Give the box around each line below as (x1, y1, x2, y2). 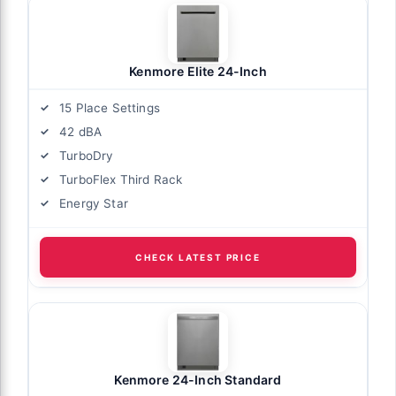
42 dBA (59, 125, 103, 140)
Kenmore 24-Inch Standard (114, 372, 282, 388)
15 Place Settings (59, 101, 160, 116)
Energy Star (59, 196, 128, 211)
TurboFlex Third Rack (59, 172, 183, 187)
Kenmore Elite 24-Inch (129, 64, 267, 80)
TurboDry (59, 148, 114, 164)
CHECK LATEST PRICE (135, 252, 261, 263)
